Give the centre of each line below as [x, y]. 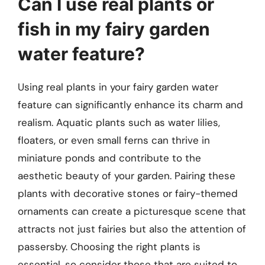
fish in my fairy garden [114, 29]
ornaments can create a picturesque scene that [132, 211]
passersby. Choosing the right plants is [109, 246]
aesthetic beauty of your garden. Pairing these [127, 175]
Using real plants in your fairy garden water [118, 87]
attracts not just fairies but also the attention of [132, 229]
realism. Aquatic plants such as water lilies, [119, 122]
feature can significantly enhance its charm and [130, 104]
